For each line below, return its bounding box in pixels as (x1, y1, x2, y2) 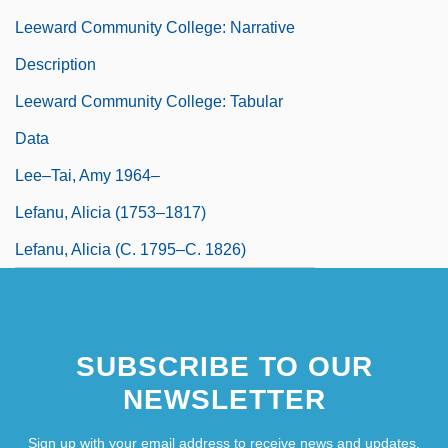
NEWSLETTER (122, 383, 326, 415)
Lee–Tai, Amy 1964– (15, 166, 160, 184)
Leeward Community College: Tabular (15, 92, 283, 110)
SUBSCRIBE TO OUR (75, 350, 373, 382)
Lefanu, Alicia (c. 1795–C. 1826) (15, 240, 246, 258)
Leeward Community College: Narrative (15, 18, 295, 36)
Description (15, 55, 96, 73)
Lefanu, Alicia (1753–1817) (15, 203, 206, 221)
